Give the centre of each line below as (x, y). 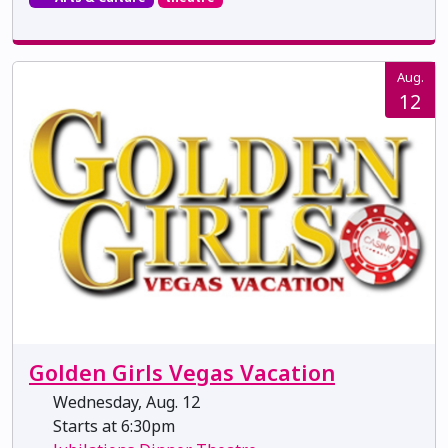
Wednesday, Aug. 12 (124, 401)
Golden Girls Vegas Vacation (182, 372)
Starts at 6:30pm (112, 425)
